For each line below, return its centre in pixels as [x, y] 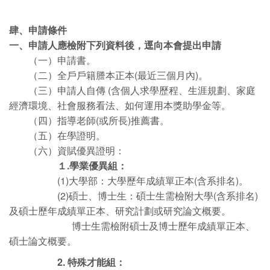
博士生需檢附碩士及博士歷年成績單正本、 [132, 226]
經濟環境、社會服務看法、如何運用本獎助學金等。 [120, 105]
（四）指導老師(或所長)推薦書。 [89, 120]
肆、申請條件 [38, 30]
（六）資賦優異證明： [67, 150]
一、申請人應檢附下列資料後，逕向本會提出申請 [115, 45]
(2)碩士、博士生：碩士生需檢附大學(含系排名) [133, 196]
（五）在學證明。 [57, 135]
